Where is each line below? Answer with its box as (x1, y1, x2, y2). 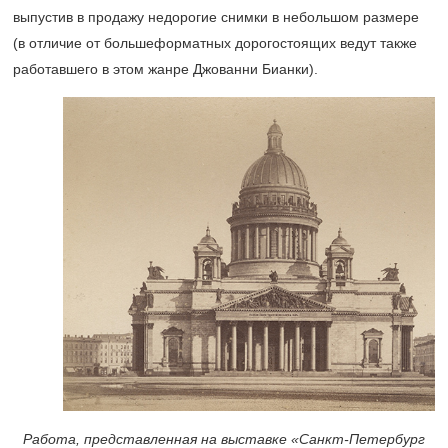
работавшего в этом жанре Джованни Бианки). (13, 61, 318, 78)
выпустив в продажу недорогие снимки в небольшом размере (13, 9, 419, 26)
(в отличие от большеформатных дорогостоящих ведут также (13, 35, 417, 52)
